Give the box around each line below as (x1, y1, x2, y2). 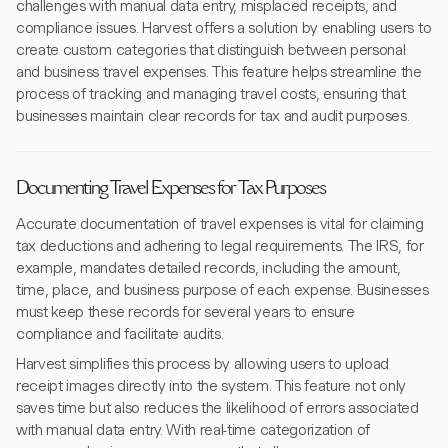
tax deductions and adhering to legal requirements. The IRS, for (16, 237, 424, 255)
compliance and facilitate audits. (16, 325, 224, 343)
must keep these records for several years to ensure (16, 303, 355, 321)
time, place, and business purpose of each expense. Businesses (16, 281, 429, 299)
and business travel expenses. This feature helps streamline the (16, 63, 422, 81)
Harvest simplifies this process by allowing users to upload (16, 355, 390, 373)
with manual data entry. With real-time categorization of (16, 421, 371, 439)
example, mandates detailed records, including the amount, (16, 259, 401, 277)
